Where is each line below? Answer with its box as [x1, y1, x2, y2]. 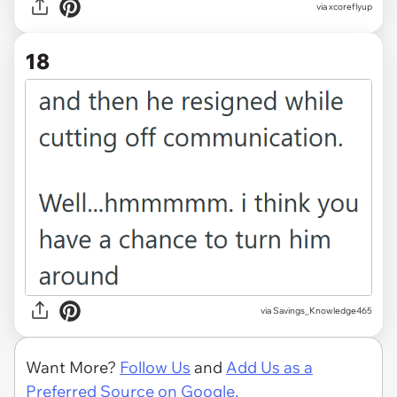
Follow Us [120, 356, 191, 378]
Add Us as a [226, 356, 313, 378]
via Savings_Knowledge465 [261, 305, 372, 317]
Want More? [26, 356, 120, 378]
